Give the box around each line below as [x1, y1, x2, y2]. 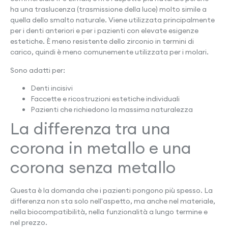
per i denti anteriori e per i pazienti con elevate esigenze [10, 26, 198, 36]
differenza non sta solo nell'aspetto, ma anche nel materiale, [10, 196, 215, 206]
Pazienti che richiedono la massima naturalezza [31, 105, 193, 115]
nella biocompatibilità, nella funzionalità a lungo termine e [10, 207, 208, 217]
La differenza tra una [10, 118, 170, 139]
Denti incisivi [31, 83, 73, 93]
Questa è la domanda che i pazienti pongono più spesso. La [10, 186, 213, 195]
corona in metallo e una [10, 137, 191, 159]
